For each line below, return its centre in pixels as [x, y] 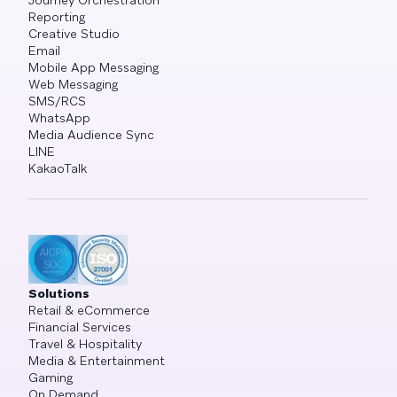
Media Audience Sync [91, 135]
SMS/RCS [57, 101]
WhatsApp [59, 118]
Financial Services [80, 327]
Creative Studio [74, 34]
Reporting [57, 17]
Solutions [59, 293]
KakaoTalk [58, 168]
